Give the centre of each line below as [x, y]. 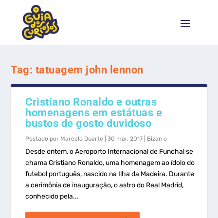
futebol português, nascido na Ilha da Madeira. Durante [110, 174]
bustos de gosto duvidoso [89, 123]
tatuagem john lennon [89, 70]
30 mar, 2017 [125, 139]
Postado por [43, 139]
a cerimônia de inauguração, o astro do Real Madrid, [105, 185]
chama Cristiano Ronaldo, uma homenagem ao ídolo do [110, 163]
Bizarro [157, 139]
